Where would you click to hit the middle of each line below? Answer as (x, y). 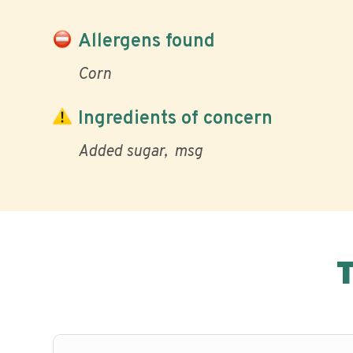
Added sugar (121, 152)
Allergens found (147, 41)
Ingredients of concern (175, 119)
